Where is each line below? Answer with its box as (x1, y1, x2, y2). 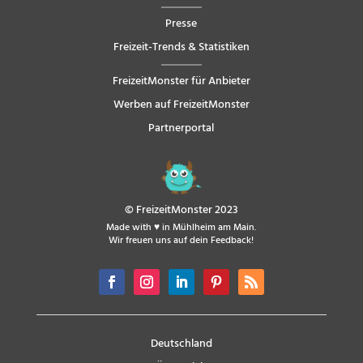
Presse (165, 15, 198, 34)
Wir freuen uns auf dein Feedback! (109, 232, 254, 249)
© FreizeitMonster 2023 (124, 200, 238, 220)
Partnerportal (148, 119, 215, 139)
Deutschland (150, 334, 212, 353)
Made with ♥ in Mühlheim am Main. (106, 219, 257, 236)
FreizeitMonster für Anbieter (112, 72, 250, 92)
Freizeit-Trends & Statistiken (113, 38, 250, 58)
